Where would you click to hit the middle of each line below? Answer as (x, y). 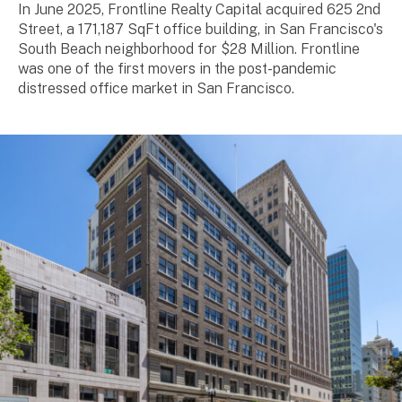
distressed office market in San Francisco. (156, 89)
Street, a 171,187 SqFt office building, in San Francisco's (201, 30)
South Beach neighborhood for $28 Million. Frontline (189, 49)
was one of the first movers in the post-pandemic (177, 69)
